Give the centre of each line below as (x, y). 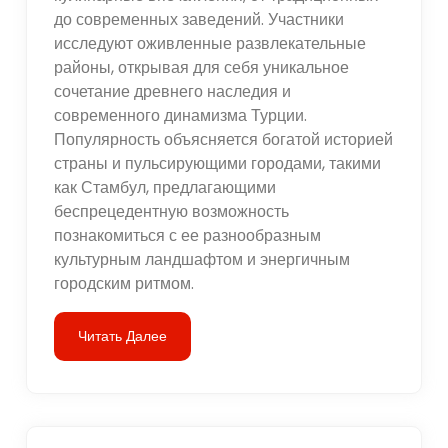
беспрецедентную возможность (172, 211)
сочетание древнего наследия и (173, 91)
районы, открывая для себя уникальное (202, 67)
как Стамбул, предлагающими (165, 187)
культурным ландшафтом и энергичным (202, 259)
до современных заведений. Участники (199, 19)
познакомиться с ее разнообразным (188, 235)
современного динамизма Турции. (181, 115)
